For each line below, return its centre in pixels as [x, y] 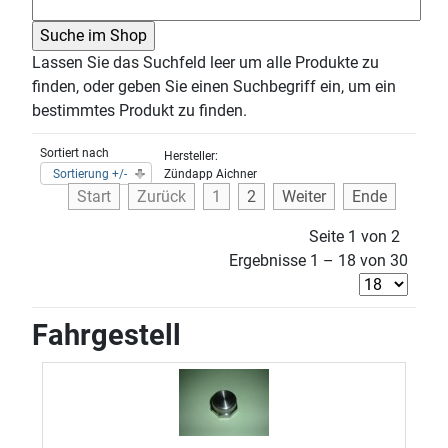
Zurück [161, 196]
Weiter [304, 196]
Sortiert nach [74, 153]
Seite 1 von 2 [354, 236]
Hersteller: [191, 156]
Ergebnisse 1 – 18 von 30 [318, 260]
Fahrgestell [106, 335]
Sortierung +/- [90, 174]
